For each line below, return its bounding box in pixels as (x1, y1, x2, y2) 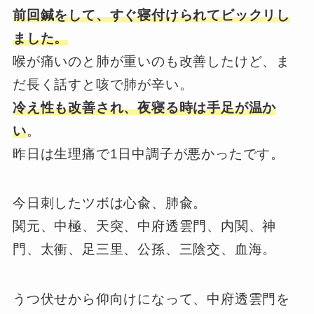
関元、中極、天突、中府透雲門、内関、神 (12, 219, 277, 234)
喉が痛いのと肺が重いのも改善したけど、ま (12, 53, 291, 69)
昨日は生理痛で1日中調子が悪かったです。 (12, 146, 285, 161)
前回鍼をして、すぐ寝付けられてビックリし (12, 7, 291, 22)
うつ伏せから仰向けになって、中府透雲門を (12, 291, 291, 306)
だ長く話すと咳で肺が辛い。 (12, 76, 193, 92)
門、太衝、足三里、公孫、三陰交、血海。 (12, 242, 277, 257)
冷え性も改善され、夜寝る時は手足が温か (12, 100, 277, 115)
